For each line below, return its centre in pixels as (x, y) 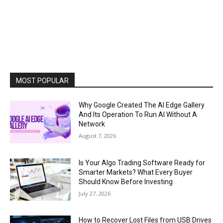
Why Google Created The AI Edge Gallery (142, 105)
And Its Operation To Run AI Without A (138, 115)
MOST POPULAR (42, 81)
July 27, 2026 (95, 193)
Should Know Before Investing (126, 181)
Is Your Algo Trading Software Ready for (142, 163)
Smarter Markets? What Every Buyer (136, 172)
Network (92, 124)
